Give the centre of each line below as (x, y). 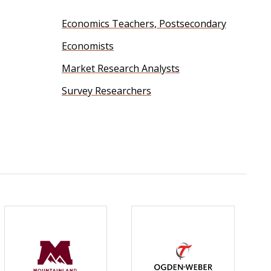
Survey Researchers (106, 91)
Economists (88, 46)
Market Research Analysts (121, 68)
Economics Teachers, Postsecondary (144, 24)
